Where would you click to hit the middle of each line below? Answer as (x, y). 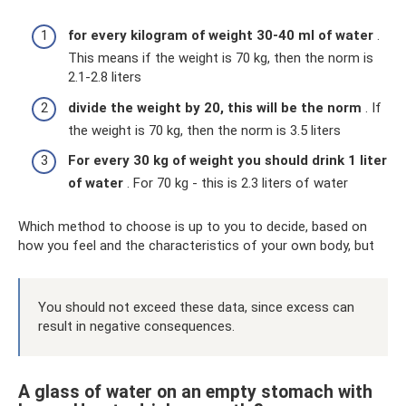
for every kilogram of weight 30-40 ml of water (221, 35)
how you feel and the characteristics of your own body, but (196, 246)
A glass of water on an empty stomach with (195, 392)
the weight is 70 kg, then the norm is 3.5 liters (204, 130)
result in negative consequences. (136, 326)
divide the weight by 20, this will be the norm (215, 107)
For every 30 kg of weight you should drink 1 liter (227, 160)
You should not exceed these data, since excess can (196, 307)
